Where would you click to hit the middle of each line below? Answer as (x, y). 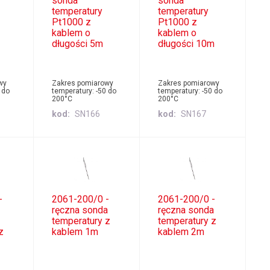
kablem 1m (75, 231)
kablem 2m (181, 231)
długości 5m (77, 44)
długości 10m (186, 44)
